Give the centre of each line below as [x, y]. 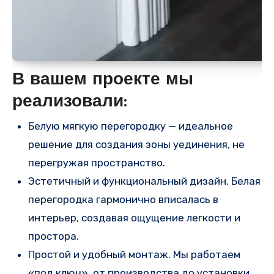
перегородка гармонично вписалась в [123, 200]
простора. [54, 236]
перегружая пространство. [97, 163]
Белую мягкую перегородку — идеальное [131, 126]
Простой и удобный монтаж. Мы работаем [134, 255]
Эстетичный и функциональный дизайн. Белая [144, 181]
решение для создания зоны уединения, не [136, 145]
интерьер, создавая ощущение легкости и [134, 218]
